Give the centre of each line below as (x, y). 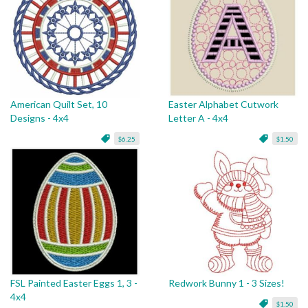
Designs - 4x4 (40, 118)
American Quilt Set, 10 (59, 104)
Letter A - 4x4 (198, 118)
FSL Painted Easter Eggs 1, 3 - (74, 283)
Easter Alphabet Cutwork (223, 104)
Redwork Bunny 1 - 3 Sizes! (226, 283)
